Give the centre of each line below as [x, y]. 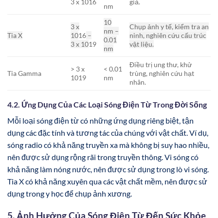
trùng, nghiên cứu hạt [162, 73]
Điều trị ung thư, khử [161, 64]
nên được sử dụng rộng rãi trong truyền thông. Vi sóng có [103, 157]
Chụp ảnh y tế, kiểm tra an [169, 26]
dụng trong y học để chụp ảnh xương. [70, 193]
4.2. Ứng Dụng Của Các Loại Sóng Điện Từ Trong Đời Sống [107, 104]
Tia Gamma [24, 73]
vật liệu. [142, 44]
